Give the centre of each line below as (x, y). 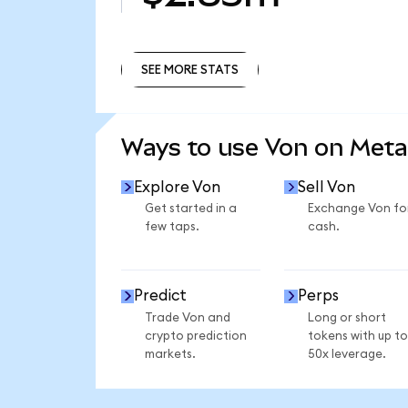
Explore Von (178, 187)
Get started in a (190, 209)
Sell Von (326, 187)
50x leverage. (347, 354)
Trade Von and (187, 317)
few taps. (172, 227)
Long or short (347, 317)
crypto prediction (195, 336)
